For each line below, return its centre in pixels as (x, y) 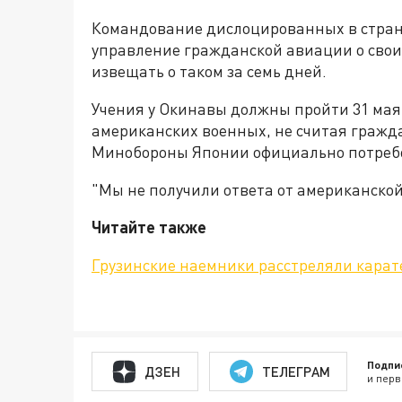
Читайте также (149, 227)
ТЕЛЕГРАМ (296, 371)
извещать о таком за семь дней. (209, 71)
